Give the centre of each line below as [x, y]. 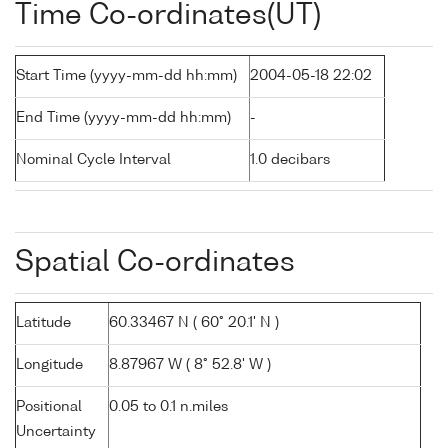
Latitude [43, 323]
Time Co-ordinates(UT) [168, 16]
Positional [49, 407]
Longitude [49, 365]
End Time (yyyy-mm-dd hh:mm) [123, 118]
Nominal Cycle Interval [93, 160]
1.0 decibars [290, 160]
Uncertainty [56, 432]
